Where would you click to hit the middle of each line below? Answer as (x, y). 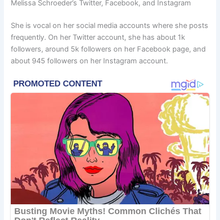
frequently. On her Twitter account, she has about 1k (98, 37)
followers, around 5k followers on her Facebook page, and (109, 49)
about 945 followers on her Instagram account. (90, 61)
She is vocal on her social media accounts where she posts (110, 25)
